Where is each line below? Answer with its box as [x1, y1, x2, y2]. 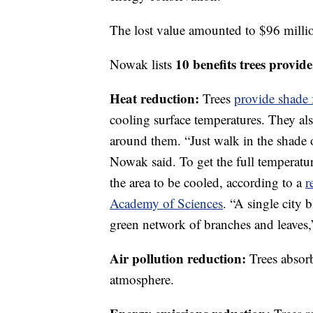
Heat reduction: [110, 89, 203, 108]
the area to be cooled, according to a [110, 173, 305, 191]
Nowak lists [110, 55, 175, 73]
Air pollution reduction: [110, 249, 249, 268]
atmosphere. [110, 270, 174, 288]
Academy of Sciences [110, 194, 223, 212]
